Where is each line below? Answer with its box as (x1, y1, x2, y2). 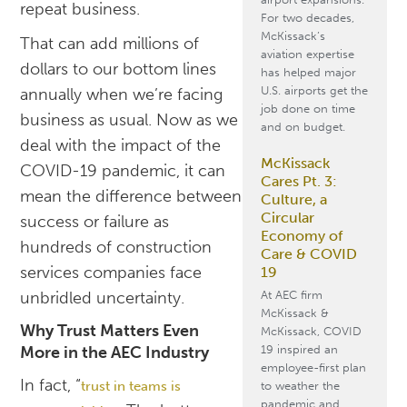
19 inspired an (260, 342, 338, 356)
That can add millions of (20, 34, 200, 55)
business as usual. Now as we (20, 110, 239, 131)
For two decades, (260, 11, 354, 25)
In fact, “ (20, 375, 82, 396)
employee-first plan (260, 361, 366, 374)
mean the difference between (20, 186, 243, 207)
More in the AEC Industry (20, 342, 210, 363)
